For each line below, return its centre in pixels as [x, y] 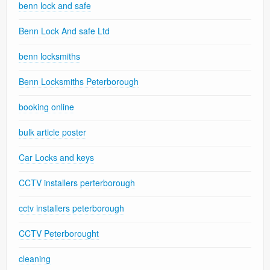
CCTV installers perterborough [77, 183]
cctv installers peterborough [71, 208]
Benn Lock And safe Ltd [64, 31]
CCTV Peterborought [59, 234]
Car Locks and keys [56, 158]
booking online [46, 107]
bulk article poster [52, 132]
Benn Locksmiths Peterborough [79, 82]
